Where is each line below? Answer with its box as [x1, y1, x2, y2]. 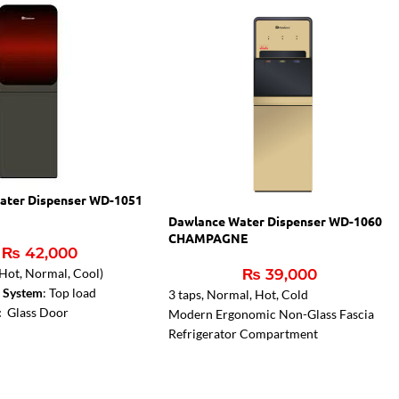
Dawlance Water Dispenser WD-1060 [168, 212, 383, 229]
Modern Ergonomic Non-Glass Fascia [168, 305, 375, 322]
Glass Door [7, 305, 69, 320]
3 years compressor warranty [168, 345, 330, 361]
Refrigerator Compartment [168, 325, 319, 341]
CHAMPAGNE [168, 229, 248, 246]
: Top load [43, 285, 97, 300]
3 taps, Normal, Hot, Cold [168, 286, 309, 302]
